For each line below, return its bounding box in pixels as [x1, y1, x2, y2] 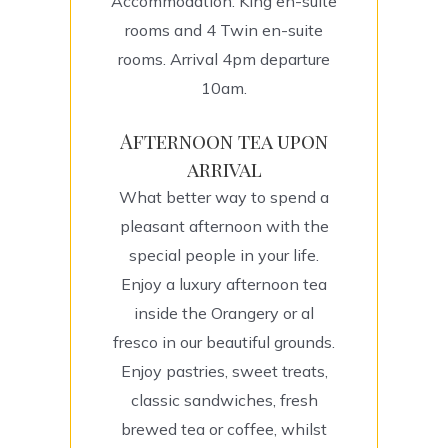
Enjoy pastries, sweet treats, [120, 361, 328, 382]
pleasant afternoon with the [119, 216, 329, 237]
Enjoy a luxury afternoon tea [121, 274, 327, 295]
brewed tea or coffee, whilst [121, 419, 327, 440]
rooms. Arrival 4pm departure [118, 49, 330, 70]
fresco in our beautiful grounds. [113, 332, 335, 353]
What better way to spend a [119, 187, 329, 208]
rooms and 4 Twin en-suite [125, 20, 323, 41]
